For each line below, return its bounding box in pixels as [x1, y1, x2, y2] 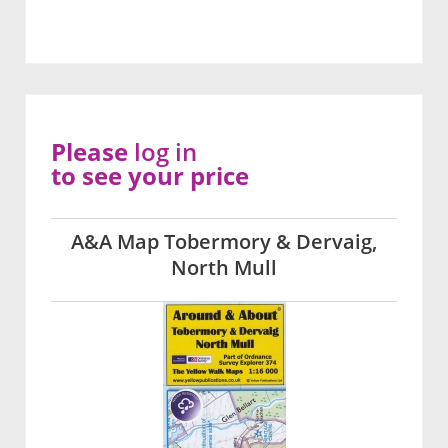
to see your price [51, 159, 249, 193]
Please [51, 135, 134, 169]
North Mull [171, 254, 277, 282]
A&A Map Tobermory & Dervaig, [71, 228, 377, 256]
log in [134, 135, 197, 169]
